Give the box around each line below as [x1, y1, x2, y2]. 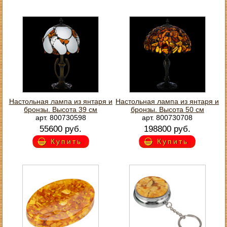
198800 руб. [144, 124, 191, 134]
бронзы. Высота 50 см [130, 105, 204, 113]
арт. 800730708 [142, 113, 193, 122]
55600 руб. [40, 124, 82, 134]
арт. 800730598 [35, 113, 86, 122]
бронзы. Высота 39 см [24, 105, 98, 113]
